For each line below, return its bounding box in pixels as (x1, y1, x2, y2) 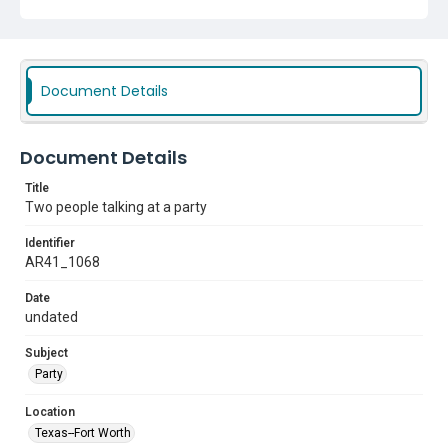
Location (25, 405, 75, 419)
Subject (25, 346, 68, 360)
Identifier (25, 236, 75, 250)
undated (25, 309, 78, 325)
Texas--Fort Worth (35, 426, 131, 440)
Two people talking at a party (25, 199, 207, 215)
